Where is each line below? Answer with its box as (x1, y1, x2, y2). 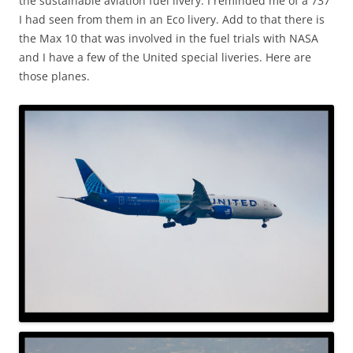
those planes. (19, 68, 90, 84)
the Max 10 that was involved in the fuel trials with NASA (19, 30, 318, 46)
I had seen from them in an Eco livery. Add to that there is (19, 11, 325, 27)
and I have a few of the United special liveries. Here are (19, 49, 311, 65)
